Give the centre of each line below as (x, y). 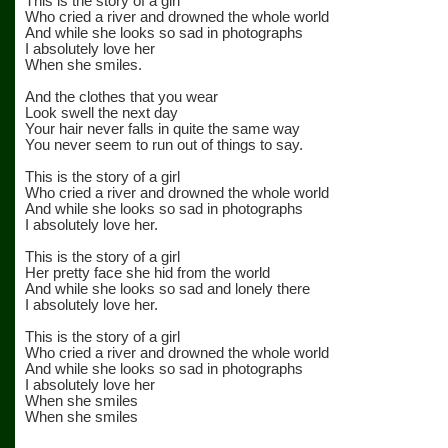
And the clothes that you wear (121, 97)
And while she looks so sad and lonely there (167, 289)
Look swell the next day (101, 113)
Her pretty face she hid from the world (147, 273)
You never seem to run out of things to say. (164, 145)
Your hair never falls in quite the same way (162, 129)
